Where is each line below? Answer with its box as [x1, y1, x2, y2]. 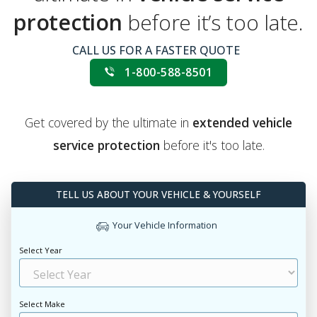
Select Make [18, 299, 65, 310]
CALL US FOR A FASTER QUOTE [71, 42, 246, 58]
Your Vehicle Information [113, 219, 217, 232]
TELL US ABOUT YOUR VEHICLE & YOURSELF [56, 188, 261, 201]
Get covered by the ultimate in [25, 113, 192, 131]
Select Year [18, 245, 62, 256]
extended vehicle [192, 113, 292, 131]
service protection [52, 136, 160, 154]
